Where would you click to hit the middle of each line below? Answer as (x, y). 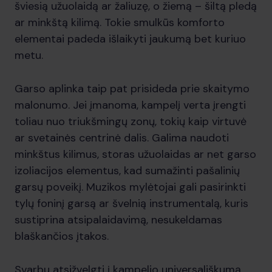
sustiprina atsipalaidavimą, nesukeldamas (118, 220)
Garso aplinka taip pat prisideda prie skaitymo (132, 89)
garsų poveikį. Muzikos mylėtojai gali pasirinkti (130, 187)
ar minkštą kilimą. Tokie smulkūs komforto (120, 22)
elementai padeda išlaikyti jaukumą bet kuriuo (130, 39)
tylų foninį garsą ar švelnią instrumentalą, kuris (131, 203)
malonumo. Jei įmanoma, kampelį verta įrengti (130, 105)
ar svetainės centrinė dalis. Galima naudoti (122, 138)
